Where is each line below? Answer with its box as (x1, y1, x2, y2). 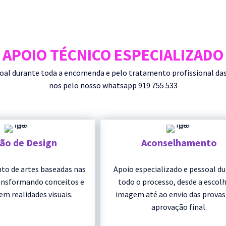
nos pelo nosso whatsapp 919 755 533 (48, 80, 178, 91)
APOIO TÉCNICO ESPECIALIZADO (3, 45, 223, 66)
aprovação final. (151, 202, 207, 212)
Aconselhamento (141, 136, 217, 149)
